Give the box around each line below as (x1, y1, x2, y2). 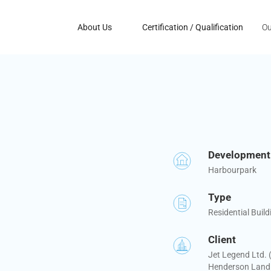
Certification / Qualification (142, 22, 243, 32)
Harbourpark (207, 165, 256, 175)
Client (207, 233, 236, 246)
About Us (77, 22, 112, 32)
